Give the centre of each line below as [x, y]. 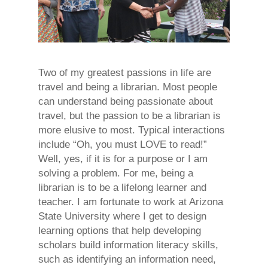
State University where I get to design [122, 216]
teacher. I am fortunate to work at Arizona [131, 202]
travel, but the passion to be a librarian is [130, 115]
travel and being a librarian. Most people [128, 87]
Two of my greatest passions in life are [125, 72]
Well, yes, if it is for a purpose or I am [123, 159]
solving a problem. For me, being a [116, 173]
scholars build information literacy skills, [128, 245]
